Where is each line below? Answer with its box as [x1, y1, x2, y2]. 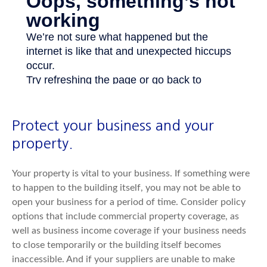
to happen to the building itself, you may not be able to [12, 183, 241, 193]
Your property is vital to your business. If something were [12, 169, 250, 178]
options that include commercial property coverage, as [12, 212, 239, 221]
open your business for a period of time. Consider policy [12, 197, 246, 207]
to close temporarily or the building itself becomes [12, 240, 221, 250]
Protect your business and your [12, 118, 214, 132]
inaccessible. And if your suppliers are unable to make [12, 254, 235, 264]
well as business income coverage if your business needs [12, 226, 246, 235]
